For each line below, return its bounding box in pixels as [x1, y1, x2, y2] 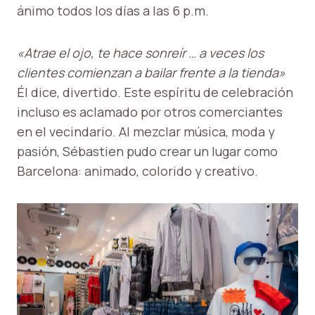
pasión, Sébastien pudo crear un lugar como [17, 142, 278, 160]
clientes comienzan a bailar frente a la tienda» [17, 63, 285, 81]
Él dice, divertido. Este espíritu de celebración [17, 83, 293, 101]
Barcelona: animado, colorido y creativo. [17, 162, 258, 179]
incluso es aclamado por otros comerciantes [17, 103, 283, 120]
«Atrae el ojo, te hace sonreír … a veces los [17, 44, 264, 61]
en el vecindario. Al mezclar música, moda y [17, 122, 275, 140]
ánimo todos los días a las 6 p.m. [17, 1, 209, 19]
